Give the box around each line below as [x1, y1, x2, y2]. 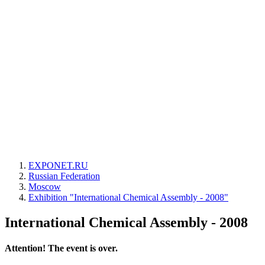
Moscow [28, 182, 61, 192]
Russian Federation [28, 171, 100, 181]
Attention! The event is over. [5, 243, 118, 254]
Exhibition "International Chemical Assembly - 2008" [28, 192, 228, 202]
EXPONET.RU [28, 160, 88, 170]
